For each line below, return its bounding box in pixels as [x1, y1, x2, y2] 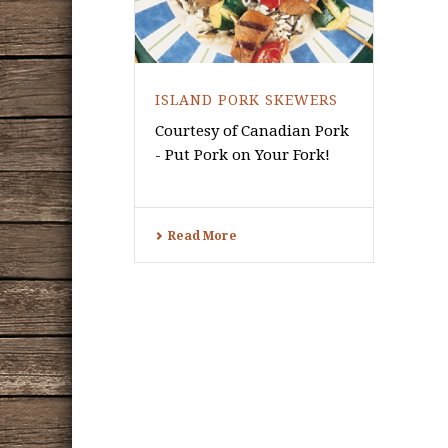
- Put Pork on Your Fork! [155, 146, 330, 165]
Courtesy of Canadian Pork [155, 122, 349, 141]
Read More [168, 229, 237, 244]
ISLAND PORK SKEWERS [155, 92, 338, 109]
